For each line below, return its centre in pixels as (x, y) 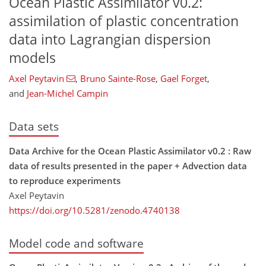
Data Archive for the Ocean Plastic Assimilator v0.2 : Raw (130, 151)
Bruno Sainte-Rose (118, 79)
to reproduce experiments (65, 180)
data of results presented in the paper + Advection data (128, 165)
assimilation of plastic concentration (124, 21)
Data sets (34, 126)
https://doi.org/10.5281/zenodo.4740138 (94, 210)
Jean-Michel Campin (67, 94)
